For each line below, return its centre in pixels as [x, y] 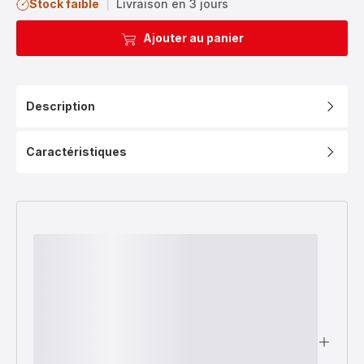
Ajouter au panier [193, 37]
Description [61, 106]
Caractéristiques [76, 151]
